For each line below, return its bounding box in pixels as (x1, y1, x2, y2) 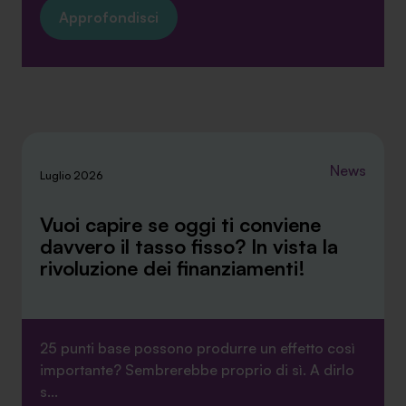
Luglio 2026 (40, 169, 102, 182)
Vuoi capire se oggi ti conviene (40, 212, 321, 237)
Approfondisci (59, 8, 159, 26)
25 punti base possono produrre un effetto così (40, 339, 355, 357)
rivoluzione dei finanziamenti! (40, 256, 311, 280)
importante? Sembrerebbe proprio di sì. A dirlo (40, 361, 354, 379)
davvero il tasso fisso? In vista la (40, 234, 338, 258)
